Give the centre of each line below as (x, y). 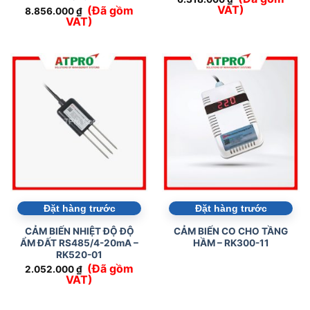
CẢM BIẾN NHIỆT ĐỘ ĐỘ (79, 231)
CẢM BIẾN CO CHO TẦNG (231, 231)
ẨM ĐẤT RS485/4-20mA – (79, 243)
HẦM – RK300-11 (231, 243)
